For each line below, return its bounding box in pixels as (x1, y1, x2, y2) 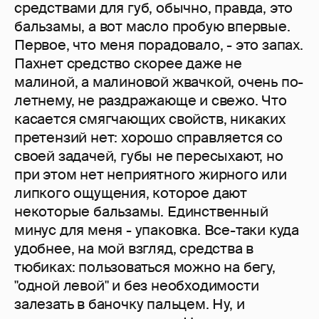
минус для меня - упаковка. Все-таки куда (14, 221, 299, 240)
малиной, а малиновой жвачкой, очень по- (14, 73, 304, 92)
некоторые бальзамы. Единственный (14, 202, 268, 221)
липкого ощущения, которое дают (14, 184, 247, 203)
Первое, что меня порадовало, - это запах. (14, 36, 303, 55)
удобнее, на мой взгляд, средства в (14, 239, 254, 258)
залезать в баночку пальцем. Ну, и (14, 295, 245, 314)
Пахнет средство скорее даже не (14, 54, 242, 73)
